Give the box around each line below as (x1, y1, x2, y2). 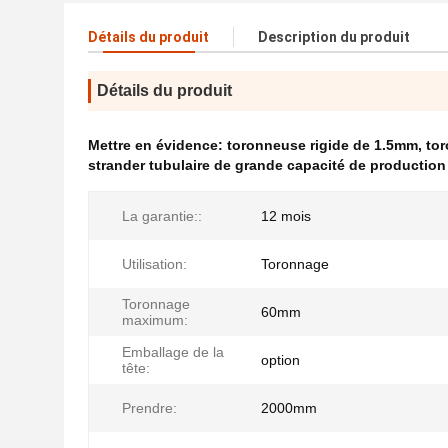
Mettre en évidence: (88, 137, 227, 153)
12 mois (261, 208, 311, 224)
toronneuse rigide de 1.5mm (227, 137, 418, 153)
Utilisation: (122, 256, 187, 272)
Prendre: (122, 400, 177, 416)
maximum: (122, 312, 188, 328)
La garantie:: (122, 208, 202, 224)
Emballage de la (122, 344, 224, 360)
